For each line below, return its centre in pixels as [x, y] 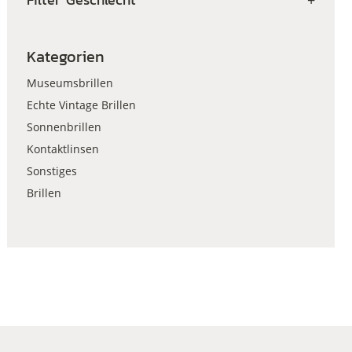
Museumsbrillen [70, 83]
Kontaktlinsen [62, 149]
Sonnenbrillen [64, 127]
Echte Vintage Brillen [81, 105]
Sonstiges [51, 171]
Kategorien [65, 57]
